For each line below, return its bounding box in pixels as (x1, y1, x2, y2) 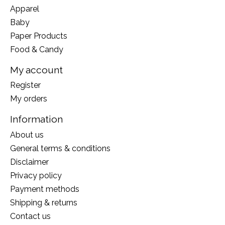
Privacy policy (10, 170, 62, 180)
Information (10, 114, 63, 125)
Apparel (10, 4, 39, 14)
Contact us (10, 211, 51, 221)
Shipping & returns (10, 197, 77, 207)
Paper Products (10, 31, 67, 41)
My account (10, 64, 63, 75)
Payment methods (10, 184, 79, 194)
